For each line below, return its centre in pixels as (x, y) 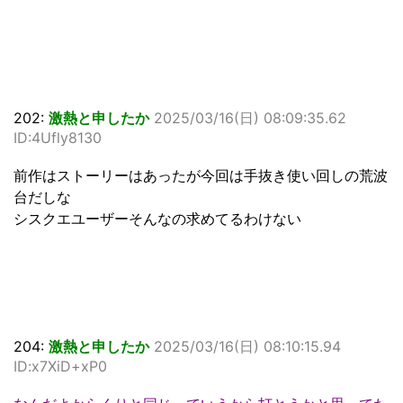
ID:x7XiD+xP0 (60, 366)
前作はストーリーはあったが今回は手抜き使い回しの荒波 (201, 175)
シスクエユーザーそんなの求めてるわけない (157, 218)
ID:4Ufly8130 (58, 137)
